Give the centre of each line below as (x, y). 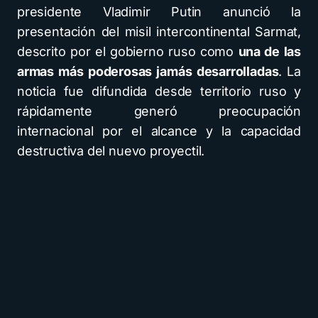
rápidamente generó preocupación (159, 111)
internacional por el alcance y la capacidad (159, 131)
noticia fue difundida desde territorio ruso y (159, 91)
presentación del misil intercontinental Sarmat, (159, 31)
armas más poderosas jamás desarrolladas (148, 71)
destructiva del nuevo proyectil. (111, 150)
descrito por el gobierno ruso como (128, 51)
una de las (270, 51)
